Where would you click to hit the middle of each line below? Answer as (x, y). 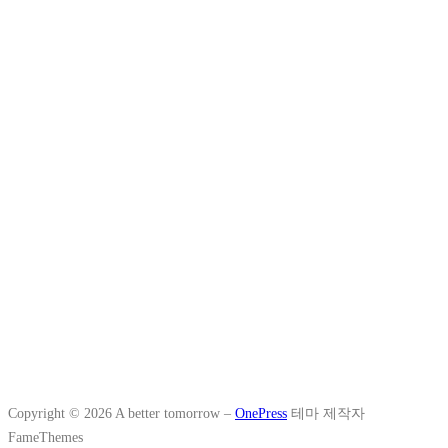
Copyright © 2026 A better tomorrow (116, 412)
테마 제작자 (326, 412)
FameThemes (45, 436)
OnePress (261, 412)
